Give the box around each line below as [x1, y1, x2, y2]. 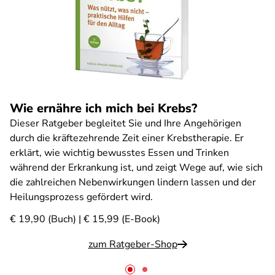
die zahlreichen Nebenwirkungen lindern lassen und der [10, 176, 256, 189]
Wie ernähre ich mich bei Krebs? [10, 100, 197, 117]
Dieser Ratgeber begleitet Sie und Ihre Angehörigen [10, 117, 241, 130]
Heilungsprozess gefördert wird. [10, 190, 153, 204]
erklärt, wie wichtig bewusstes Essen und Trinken [10, 146, 229, 160]
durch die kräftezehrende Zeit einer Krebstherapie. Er [10, 131, 244, 145]
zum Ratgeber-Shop [88, 238, 177, 251]
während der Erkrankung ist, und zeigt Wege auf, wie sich [10, 161, 263, 174]
